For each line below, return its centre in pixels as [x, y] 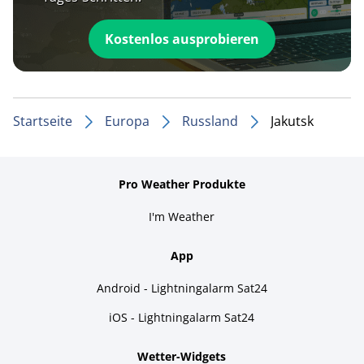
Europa [127, 121]
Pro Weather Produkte [182, 184]
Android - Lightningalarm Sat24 [182, 288]
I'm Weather [182, 216]
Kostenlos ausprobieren [182, 39]
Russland [210, 121]
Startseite [43, 121]
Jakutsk [292, 121]
